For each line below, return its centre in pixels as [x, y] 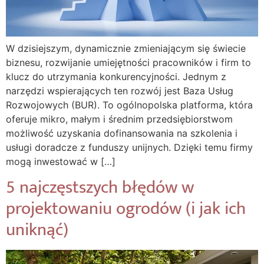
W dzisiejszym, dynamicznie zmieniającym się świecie [126, 48]
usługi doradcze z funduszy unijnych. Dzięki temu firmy [129, 147]
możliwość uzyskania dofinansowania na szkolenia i [122, 133]
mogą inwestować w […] [61, 161]
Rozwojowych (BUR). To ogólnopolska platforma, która [129, 105]
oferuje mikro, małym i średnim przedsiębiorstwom [119, 119]
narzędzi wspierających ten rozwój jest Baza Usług [120, 90]
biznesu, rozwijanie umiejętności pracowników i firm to [128, 62]
